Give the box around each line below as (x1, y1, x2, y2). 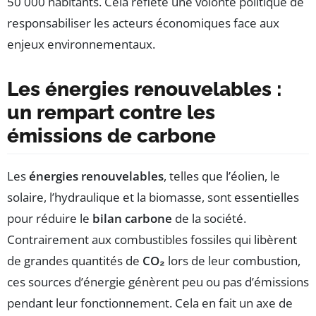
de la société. (172, 209, 246, 226)
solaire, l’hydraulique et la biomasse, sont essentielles (7, 188, 299, 205)
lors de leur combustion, (165, 252, 300, 269)
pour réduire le (7, 209, 92, 226)
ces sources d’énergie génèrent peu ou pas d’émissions (7, 273, 309, 290)
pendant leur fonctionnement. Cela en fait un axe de (7, 294, 293, 311)
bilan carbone (92, 209, 172, 226)
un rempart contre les (7, 100, 215, 124)
